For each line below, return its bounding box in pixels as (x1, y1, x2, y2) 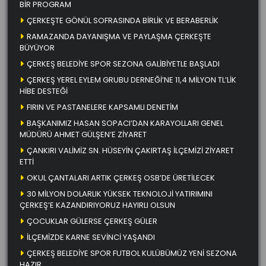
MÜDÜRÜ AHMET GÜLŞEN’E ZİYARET (20, 128, 147, 140)
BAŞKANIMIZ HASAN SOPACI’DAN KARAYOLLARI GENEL (27, 117, 223, 129)
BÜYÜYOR (20, 42, 55, 53)
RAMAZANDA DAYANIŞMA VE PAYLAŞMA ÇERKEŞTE (27, 30, 211, 42)
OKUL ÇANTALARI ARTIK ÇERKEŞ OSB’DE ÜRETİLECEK (27, 172, 215, 183)
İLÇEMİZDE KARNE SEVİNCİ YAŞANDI (27, 231, 155, 243)
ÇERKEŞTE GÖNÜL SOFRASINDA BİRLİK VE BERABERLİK (27, 14, 218, 26)
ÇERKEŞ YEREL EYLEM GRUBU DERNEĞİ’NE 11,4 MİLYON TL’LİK (27, 74, 236, 85)
